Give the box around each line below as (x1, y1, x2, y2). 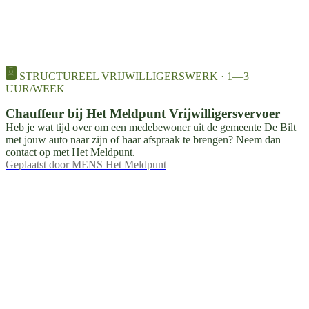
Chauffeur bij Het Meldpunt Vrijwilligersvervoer (6, 106, 280, 121)
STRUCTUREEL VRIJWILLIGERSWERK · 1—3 (19, 70, 249, 82)
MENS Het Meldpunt (72, 158, 166, 170)
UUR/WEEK (6, 82, 65, 94)
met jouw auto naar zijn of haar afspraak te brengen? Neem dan (6, 133, 281, 146)
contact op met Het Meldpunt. (6, 146, 135, 158)
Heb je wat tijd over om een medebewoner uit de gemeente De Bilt (6, 121, 296, 133)
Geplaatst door (6, 158, 69, 170)
